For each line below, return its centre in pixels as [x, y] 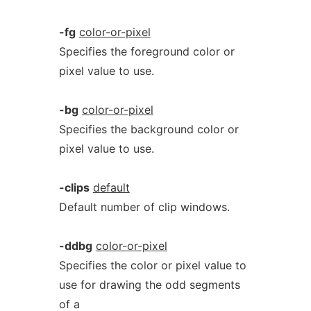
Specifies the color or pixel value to [152, 265]
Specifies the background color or [149, 129]
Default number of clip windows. [144, 207]
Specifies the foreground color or [146, 51]
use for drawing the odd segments [149, 285]
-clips [74, 187]
